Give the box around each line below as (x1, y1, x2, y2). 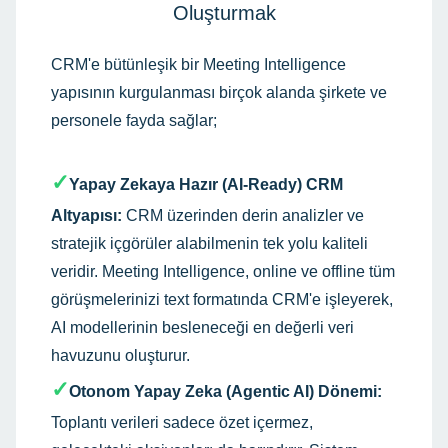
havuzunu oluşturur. (51, 347, 190, 364)
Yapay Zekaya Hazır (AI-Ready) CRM (69, 176, 343, 193)
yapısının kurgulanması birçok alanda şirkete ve (51, 84, 387, 101)
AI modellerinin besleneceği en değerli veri (51, 319, 354, 336)
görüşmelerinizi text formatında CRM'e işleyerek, (51, 291, 393, 308)
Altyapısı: (51, 207, 122, 224)
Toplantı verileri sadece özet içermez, (51, 414, 313, 431)
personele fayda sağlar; (51, 112, 217, 129)
